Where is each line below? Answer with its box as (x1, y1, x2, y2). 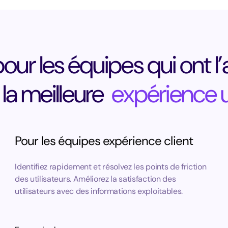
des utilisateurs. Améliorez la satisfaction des (15, 174, 176, 184)
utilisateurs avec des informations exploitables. (15, 186, 183, 196)
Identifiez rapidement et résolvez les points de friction (15, 161, 207, 172)
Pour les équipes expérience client (15, 133, 193, 149)
